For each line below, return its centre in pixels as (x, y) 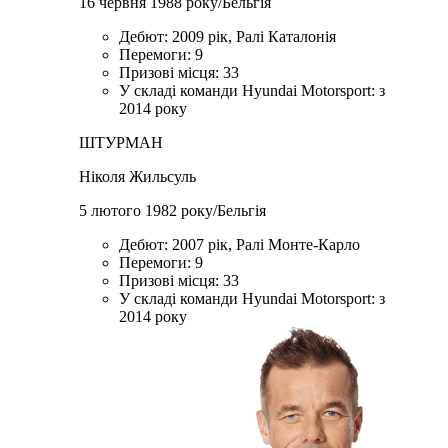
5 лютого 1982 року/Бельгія (173, 211)
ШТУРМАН (121, 143)
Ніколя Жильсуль (138, 177)
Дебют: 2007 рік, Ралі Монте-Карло (240, 245)
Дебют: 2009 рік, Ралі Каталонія (228, 37)
